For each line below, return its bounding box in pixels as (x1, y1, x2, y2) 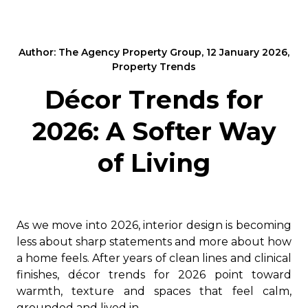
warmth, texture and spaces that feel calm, (16, 285, 291, 298)
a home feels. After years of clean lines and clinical (16, 252, 291, 265)
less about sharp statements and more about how (16, 235, 291, 248)
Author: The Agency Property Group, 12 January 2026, (19, 46, 289, 58)
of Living (98, 148, 210, 178)
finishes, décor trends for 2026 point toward (16, 268, 291, 281)
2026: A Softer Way (32, 116, 276, 146)
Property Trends (112, 60, 196, 73)
